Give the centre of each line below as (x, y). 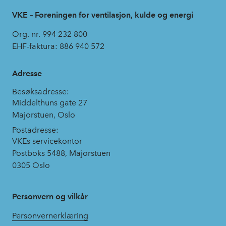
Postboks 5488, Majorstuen (61, 153)
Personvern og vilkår (50, 197)
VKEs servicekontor (47, 141)
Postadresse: (35, 130)
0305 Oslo (31, 165)
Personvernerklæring (50, 216)
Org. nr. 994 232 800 (50, 34)
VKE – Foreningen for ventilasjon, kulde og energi (103, 15)
